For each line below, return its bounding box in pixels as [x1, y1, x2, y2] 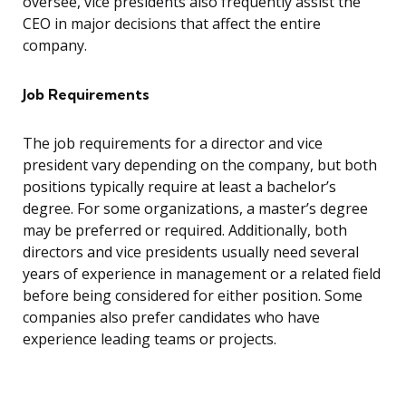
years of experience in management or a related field [23, 264, 381, 285]
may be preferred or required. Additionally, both [23, 220, 347, 241]
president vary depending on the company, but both [23, 155, 377, 176]
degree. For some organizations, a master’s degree [23, 198, 368, 219]
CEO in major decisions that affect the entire [23, 14, 321, 34]
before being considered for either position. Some [23, 285, 362, 306]
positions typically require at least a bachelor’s [23, 177, 336, 198]
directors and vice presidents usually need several [23, 242, 359, 263]
